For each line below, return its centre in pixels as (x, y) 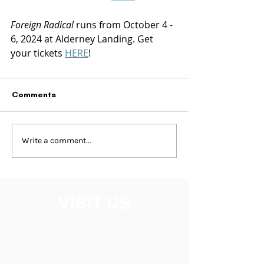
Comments (34, 94)
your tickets (38, 53)
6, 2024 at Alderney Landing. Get (83, 39)
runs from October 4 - (124, 24)
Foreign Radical (42, 24)
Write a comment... (57, 141)
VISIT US (94, 203)
